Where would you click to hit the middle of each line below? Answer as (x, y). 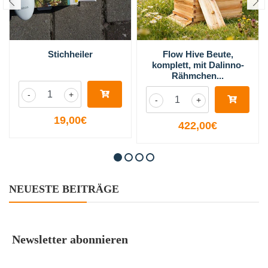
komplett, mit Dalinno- (198, 65)
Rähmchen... (198, 76)
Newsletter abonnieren (70, 240)
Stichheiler (70, 54)
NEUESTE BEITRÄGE (64, 189)
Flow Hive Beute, (198, 54)
